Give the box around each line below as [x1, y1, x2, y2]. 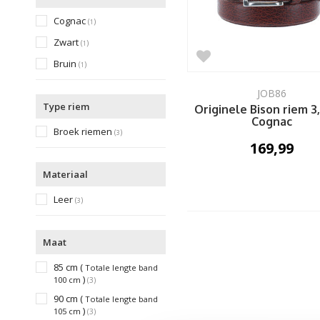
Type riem [43, 100, 89, 114]
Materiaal [43, 168, 88, 181]
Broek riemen [54, 125, 114, 139]
